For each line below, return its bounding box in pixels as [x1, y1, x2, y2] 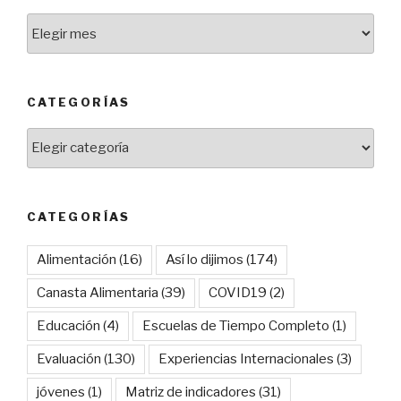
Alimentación [37, 252, 116, 269]
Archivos [27, 16, 88, 33]
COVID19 [209, 285, 267, 302]
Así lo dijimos [166, 252, 243, 269]
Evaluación [37, 351, 101, 368]
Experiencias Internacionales [158, 351, 334, 368]
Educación [37, 318, 100, 335]
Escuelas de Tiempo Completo [142, 318, 329, 335]
